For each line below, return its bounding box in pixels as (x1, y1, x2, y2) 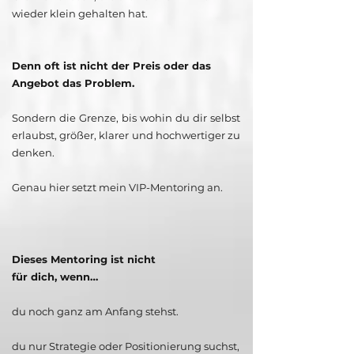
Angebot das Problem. (12, 77, 134, 90)
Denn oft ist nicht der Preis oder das (12, 59, 211, 73)
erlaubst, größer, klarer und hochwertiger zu (12, 129, 240, 142)
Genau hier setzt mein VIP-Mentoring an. (12, 181, 223, 194)
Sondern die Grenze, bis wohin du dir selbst (12, 111, 240, 125)
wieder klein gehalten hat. (12, 7, 148, 21)
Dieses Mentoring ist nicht (12, 253, 156, 266)
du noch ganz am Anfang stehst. (12, 305, 179, 318)
